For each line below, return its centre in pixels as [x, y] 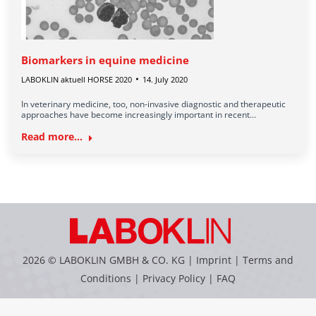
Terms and [268, 260]
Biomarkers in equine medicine [105, 60]
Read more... [52, 136]
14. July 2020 [165, 79]
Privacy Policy [174, 278]
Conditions [107, 278]
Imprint [214, 260]
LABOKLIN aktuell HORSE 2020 [77, 79]
